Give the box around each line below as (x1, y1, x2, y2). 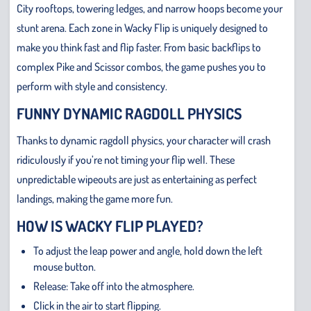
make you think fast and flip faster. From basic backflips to (17, 40, 261, 54)
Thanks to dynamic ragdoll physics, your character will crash (17, 133, 271, 147)
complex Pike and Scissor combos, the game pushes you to (17, 59, 266, 74)
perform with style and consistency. (17, 78, 167, 93)
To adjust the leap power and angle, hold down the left (33, 243, 262, 258)
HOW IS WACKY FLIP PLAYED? (17, 215, 203, 235)
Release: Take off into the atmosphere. (33, 278, 194, 293)
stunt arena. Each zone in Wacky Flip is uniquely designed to (17, 20, 268, 35)
